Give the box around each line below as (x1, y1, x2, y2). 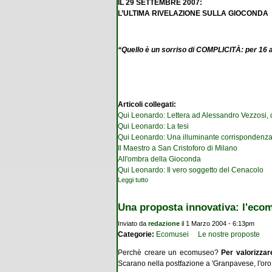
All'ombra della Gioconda (118, 155, 201, 164)
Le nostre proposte (198, 229, 260, 239)
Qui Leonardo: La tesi (118, 122, 189, 131)
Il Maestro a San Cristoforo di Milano (118, 144, 237, 153)
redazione (148, 219, 180, 227)
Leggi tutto (118, 176, 148, 184)
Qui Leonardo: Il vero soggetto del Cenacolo (118, 166, 263, 175)
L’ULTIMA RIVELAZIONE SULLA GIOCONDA (118, 9, 268, 18)
